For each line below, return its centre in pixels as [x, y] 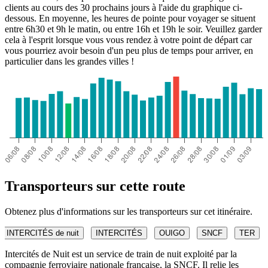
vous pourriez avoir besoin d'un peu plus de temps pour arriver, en [129, 50]
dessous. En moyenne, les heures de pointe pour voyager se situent [130, 18]
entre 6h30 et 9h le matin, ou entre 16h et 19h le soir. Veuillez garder [133, 29]
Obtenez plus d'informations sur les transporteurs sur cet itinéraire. [129, 211]
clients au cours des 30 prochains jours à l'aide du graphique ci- [124, 7]
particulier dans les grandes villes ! [69, 61]
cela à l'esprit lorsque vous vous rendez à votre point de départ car [128, 39]
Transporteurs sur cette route [95, 186]
